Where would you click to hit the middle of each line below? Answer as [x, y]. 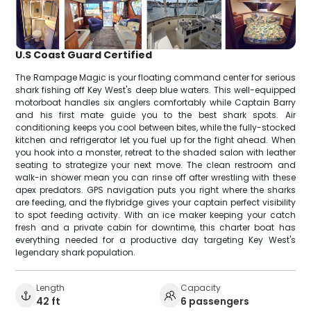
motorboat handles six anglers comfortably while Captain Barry [155, 103]
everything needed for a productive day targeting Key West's [155, 240]
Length [51, 288]
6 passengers [215, 302]
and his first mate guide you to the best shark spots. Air [155, 115]
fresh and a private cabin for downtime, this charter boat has [155, 228]
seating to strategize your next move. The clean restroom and [155, 165]
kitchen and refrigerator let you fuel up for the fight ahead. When [155, 140]
